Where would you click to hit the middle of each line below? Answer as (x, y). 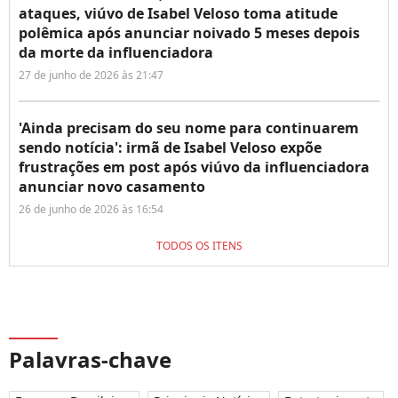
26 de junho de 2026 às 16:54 (91, 209)
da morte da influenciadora (116, 52)
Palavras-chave (90, 359)
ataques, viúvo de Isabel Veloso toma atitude (178, 13)
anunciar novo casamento (112, 186)
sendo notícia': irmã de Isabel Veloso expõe (170, 147)
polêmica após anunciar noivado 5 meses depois (189, 32)
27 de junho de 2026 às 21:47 (91, 75)
